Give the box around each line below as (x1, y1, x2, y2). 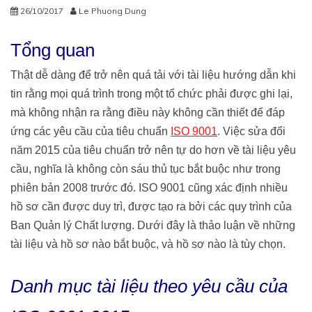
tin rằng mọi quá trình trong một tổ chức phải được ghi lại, (10, 88, 292, 100)
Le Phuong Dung (79, 6, 146, 17)
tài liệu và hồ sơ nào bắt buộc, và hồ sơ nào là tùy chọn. (10, 238, 286, 251)
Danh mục (10, 276, 92, 297)
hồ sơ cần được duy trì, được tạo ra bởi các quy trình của (10, 201, 292, 213)
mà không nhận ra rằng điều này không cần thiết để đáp (10, 107, 285, 119)
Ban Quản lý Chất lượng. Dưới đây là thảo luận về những (10, 219, 295, 232)
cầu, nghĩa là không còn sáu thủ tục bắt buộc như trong (10, 163, 281, 175)
